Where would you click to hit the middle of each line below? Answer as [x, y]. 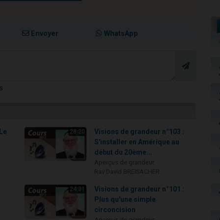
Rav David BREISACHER [127, 172]
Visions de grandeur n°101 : [139, 189]
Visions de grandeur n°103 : [139, 132]
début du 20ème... [124, 152]
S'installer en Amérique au [137, 142]
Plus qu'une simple [125, 200]
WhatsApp [120, 34]
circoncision [115, 210]
